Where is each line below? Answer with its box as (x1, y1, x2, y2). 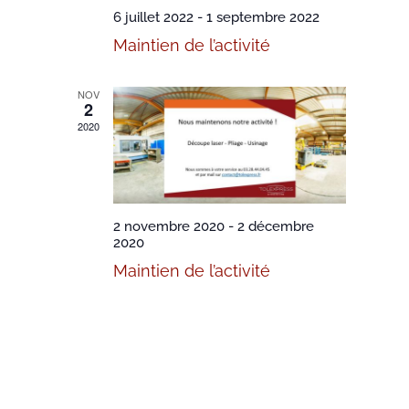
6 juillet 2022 (112, 8, 194, 26)
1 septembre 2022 (205, 8, 320, 26)
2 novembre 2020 (112, 217, 225, 235)
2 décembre (236, 217, 314, 235)
